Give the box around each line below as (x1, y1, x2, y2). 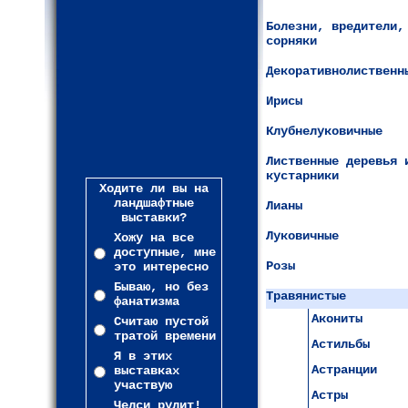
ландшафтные (114, 196, 194, 210)
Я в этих (114, 349, 172, 363)
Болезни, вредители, (266, 19, 404, 34)
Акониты (311, 311, 362, 326)
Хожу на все (114, 230, 194, 245)
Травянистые (266, 289, 346, 303)
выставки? (121, 210, 187, 225)
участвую (114, 378, 172, 393)
